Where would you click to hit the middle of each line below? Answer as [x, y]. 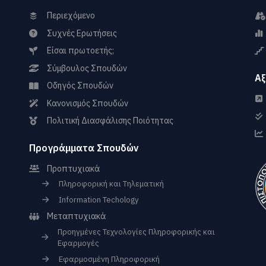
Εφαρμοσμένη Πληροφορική [109, 259]
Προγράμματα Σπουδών [84, 148]
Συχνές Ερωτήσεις [82, 33]
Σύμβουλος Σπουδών [87, 68]
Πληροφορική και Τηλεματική [111, 184]
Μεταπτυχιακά [76, 216]
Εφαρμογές [79, 243]
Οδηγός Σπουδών [80, 85]
